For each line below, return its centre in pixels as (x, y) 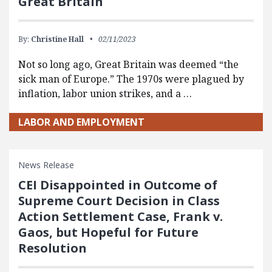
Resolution (53, 248)
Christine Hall (57, 39)
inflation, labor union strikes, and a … (105, 93)
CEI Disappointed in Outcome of (118, 185)
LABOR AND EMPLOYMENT (81, 122)
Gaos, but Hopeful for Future (108, 232)
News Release (46, 165)
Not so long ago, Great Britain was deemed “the (128, 64)
